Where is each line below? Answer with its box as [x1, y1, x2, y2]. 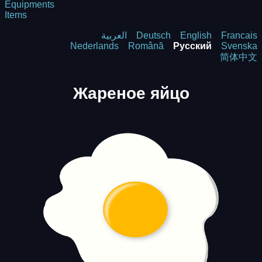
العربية [101, 30, 127, 40]
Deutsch [136, 30, 171, 40]
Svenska [221, 41, 257, 51]
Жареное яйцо [73, 84, 189, 102]
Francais [221, 30, 257, 40]
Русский [173, 41, 212, 51]
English [180, 30, 212, 40]
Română [128, 41, 164, 51]
